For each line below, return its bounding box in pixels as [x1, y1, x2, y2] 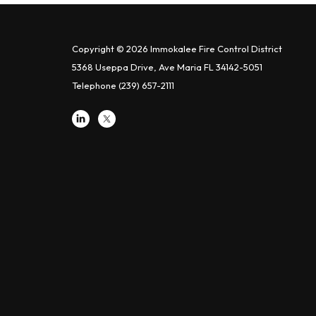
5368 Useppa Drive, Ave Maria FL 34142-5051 [72, 61, 262, 73]
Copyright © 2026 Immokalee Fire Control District [72, 43, 282, 54]
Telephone [72, 80, 116, 91]
